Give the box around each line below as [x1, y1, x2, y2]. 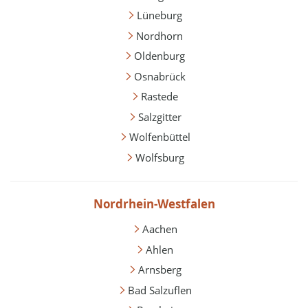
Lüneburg [137, 8, 182, 23]
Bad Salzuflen [127, 283, 192, 297]
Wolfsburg [135, 150, 184, 164]
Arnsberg [137, 263, 181, 277]
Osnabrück [133, 69, 186, 83]
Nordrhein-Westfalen [93, 196, 215, 212]
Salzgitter [137, 109, 181, 124]
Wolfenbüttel [129, 130, 190, 144]
